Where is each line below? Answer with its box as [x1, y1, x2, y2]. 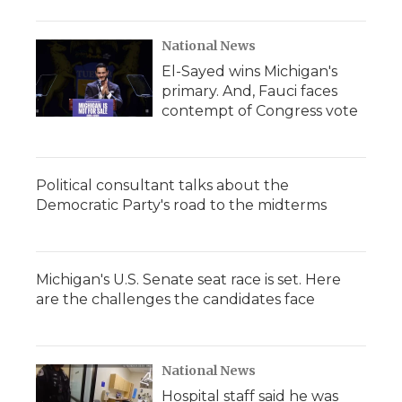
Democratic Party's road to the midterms [36, 197, 327, 214]
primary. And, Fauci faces [162, 83, 337, 100]
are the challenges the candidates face [36, 291, 315, 308]
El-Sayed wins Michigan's [162, 63, 337, 80]
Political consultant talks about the [36, 177, 289, 194]
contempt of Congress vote [162, 102, 358, 119]
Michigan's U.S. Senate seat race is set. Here [36, 271, 341, 288]
